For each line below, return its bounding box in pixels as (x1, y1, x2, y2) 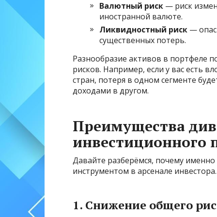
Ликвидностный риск (99, 24, 187, 35)
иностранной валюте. (99, 11, 183, 22)
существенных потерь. (99, 35, 186, 46)
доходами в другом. (73, 85, 149, 96)
